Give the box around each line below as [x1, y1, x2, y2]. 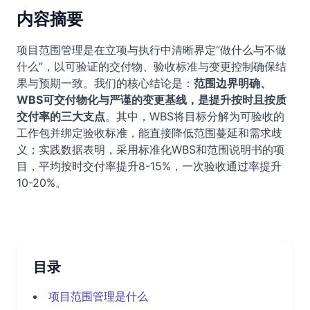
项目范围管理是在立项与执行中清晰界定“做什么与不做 [17, 43, 286, 57]
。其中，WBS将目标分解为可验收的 [105, 109, 284, 123]
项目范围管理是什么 [48, 289, 148, 303]
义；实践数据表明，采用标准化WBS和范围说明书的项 [17, 143, 284, 156]
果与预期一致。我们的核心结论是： [17, 76, 194, 90]
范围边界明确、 [194, 76, 271, 90]
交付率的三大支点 [17, 109, 105, 123]
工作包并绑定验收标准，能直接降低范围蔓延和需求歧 [17, 126, 282, 140]
